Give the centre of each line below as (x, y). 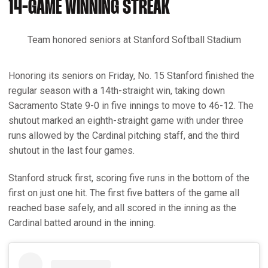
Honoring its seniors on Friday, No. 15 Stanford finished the (131, 75)
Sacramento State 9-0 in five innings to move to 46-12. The (131, 105)
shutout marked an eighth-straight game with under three (126, 120)
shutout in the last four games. (71, 150)
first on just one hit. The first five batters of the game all (124, 193)
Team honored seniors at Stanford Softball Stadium (134, 39)
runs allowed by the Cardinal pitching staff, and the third (124, 135)
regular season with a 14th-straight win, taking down (117, 90)
